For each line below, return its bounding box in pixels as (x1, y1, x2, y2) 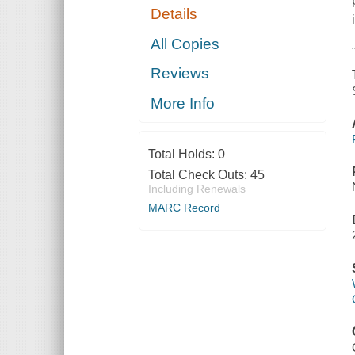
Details (151, 6, 198, 23)
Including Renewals (147, 181, 246, 195)
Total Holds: (147, 147, 218, 161)
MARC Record (147, 200, 220, 214)
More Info (151, 94, 216, 112)
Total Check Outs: (147, 167, 250, 181)
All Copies (151, 35, 220, 52)
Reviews (151, 65, 210, 82)
